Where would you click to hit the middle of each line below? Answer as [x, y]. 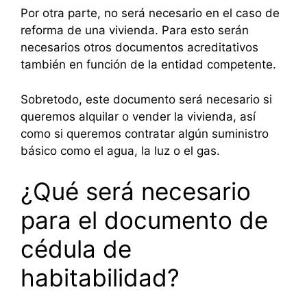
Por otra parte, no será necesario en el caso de [150, 13]
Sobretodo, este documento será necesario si [146, 99]
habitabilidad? [100, 278]
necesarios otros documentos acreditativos [139, 48]
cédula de [76, 249]
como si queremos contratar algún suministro [145, 133]
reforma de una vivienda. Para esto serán [135, 30]
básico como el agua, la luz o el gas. [120, 150]
